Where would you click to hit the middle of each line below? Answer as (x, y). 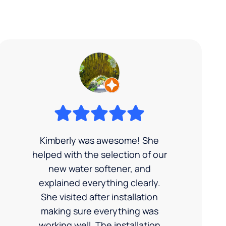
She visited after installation (100, 196)
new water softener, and (99, 168)
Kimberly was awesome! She (100, 140)
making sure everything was (99, 211)
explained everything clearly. (99, 182)
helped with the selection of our (99, 154)
